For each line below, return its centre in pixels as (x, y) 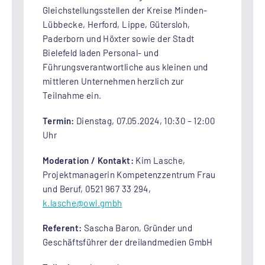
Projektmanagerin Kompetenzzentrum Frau (129, 174)
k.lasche (59, 203)
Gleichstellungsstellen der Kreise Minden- (125, 10)
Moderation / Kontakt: (88, 160)
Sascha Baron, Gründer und (137, 228)
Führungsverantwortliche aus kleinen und (125, 67)
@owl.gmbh (99, 203)
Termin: (59, 120)
